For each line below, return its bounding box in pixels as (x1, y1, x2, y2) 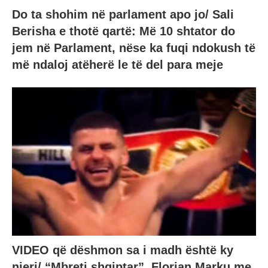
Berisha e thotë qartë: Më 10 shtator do (12, 24, 235, 38)
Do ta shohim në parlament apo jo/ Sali (12, 7, 234, 21)
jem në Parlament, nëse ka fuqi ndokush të (12, 41, 255, 54)
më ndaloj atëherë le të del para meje (12, 57, 223, 71)
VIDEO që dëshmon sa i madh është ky (12, 243, 233, 257)
